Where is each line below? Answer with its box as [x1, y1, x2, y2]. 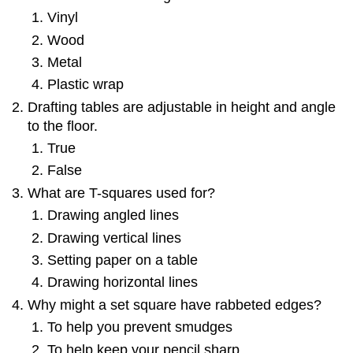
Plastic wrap [46, 76, 124, 93]
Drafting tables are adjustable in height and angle [28, 98, 336, 115]
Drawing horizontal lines [46, 274, 198, 291]
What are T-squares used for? [28, 184, 216, 201]
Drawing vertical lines [46, 229, 181, 246]
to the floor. [28, 117, 98, 134]
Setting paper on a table [46, 252, 198, 269]
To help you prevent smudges [46, 319, 232, 336]
